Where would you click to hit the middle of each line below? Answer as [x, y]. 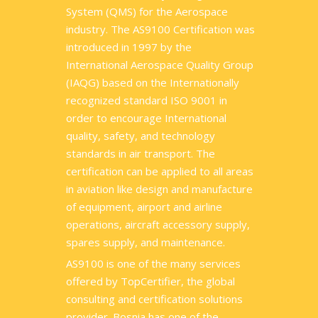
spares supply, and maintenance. [146, 242]
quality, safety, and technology [141, 136]
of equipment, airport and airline [144, 207]
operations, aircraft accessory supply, [158, 224]
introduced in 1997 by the [129, 47]
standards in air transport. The [141, 153]
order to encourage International [146, 118]
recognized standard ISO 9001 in [147, 100]
